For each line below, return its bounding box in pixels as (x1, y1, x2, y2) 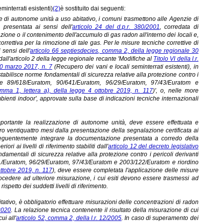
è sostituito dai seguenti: (60, 4, 125, 12)
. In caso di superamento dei (121, 214, 199, 222)
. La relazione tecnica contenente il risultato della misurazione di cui (10, 206, 199, 214)
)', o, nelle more (152, 87, 199, 94)
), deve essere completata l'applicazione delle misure (52, 166, 199, 174)
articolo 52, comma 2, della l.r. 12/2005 (16, 214, 122, 222)
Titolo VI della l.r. (153, 55, 199, 62)
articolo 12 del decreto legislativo (108, 142, 199, 150)
